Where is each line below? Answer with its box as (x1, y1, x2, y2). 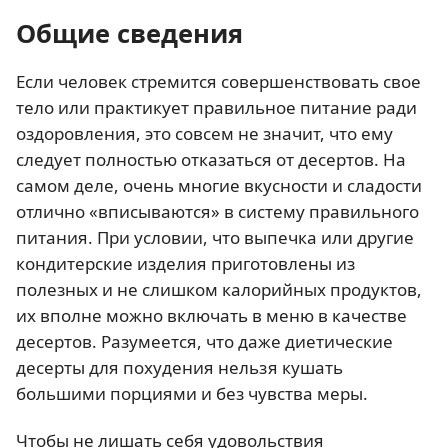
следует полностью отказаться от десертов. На (16, 148, 406, 171)
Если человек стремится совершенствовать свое (16, 70, 421, 93)
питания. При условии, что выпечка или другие (16, 226, 414, 249)
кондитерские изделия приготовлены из (16, 252, 355, 275)
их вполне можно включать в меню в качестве (16, 304, 407, 327)
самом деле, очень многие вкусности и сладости (16, 174, 422, 197)
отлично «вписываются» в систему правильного (16, 200, 419, 223)
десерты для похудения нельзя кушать (16, 356, 343, 379)
